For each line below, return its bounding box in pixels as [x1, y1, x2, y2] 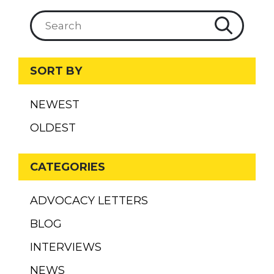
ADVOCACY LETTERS [30, 194, 149, 208]
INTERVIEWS [30, 240, 102, 254]
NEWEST [30, 98, 80, 112]
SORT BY [30, 64, 83, 78]
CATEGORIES [30, 160, 106, 174]
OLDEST [30, 121, 76, 135]
